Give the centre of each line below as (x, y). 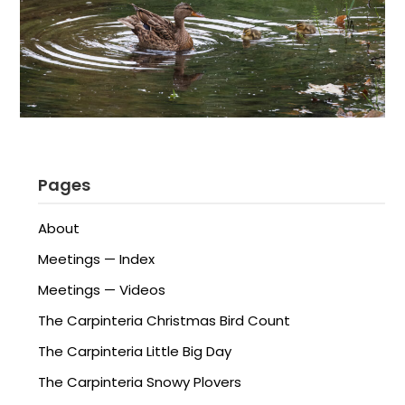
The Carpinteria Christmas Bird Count (165, 321)
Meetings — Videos (102, 290)
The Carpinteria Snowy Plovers (140, 382)
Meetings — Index (97, 259)
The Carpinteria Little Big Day (135, 352)
